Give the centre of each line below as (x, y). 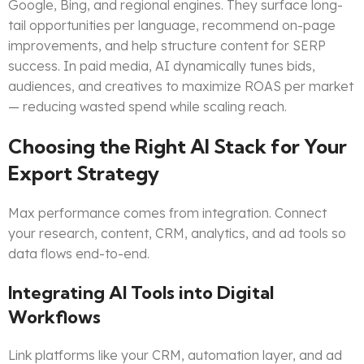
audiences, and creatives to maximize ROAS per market (181, 87)
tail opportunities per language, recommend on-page (172, 26)
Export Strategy (84, 173)
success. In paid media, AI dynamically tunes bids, (162, 66)
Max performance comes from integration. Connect (167, 213)
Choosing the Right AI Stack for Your (178, 147)
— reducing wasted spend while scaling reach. (147, 107)
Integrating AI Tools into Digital (141, 293)
